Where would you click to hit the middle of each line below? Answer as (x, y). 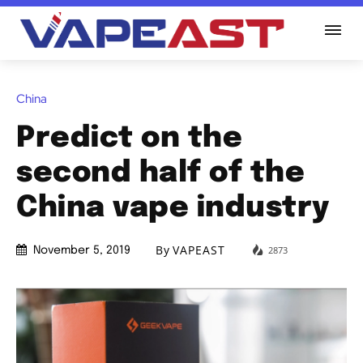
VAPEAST (199, 250)
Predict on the (129, 138)
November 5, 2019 (82, 251)
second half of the (160, 173)
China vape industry (173, 208)
